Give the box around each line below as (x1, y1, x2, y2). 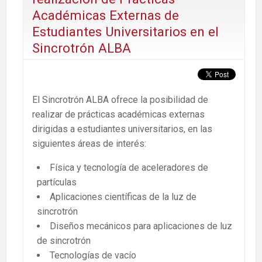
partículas (37, 176, 77, 188)
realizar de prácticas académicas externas (32, 108, 205, 120)
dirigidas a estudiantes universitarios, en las (32, 123, 212, 135)
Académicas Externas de (32, 8, 179, 23)
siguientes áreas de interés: (32, 137, 146, 149)
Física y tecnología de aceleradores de (50, 161, 208, 173)
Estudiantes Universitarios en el (32, 24, 219, 40)
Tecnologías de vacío (50, 249, 136, 261)
